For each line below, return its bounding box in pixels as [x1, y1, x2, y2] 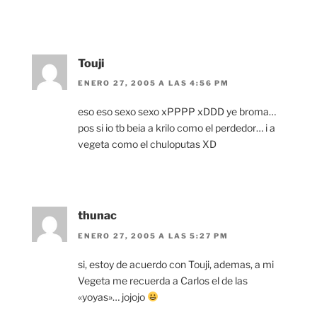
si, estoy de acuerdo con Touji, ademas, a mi [78, 258, 274, 270]
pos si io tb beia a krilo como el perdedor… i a [78, 122, 275, 134]
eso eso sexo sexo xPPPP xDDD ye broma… [78, 105, 276, 118]
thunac [78, 209, 117, 223]
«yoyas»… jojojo [78, 290, 147, 303]
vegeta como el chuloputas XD [78, 138, 217, 151]
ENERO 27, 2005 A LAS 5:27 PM [78, 231, 229, 240]
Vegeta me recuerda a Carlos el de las [78, 274, 248, 287]
